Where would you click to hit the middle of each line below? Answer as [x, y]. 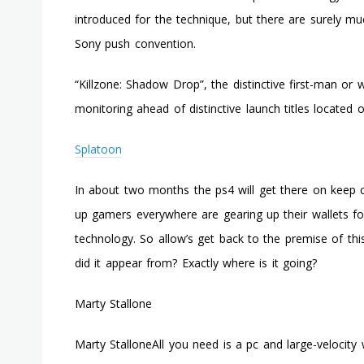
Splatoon [98, 149]
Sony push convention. [135, 43]
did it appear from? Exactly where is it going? [196, 263]
